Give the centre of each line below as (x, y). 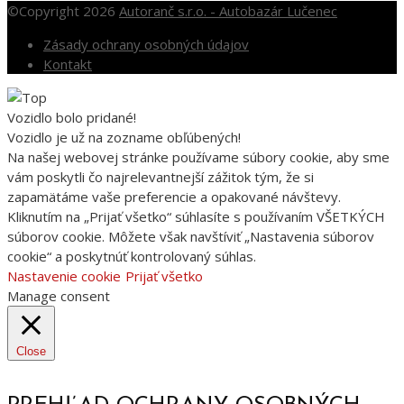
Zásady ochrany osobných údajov (146, 45)
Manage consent (59, 296)
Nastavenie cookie (64, 276)
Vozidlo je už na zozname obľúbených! (124, 138)
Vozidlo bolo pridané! (72, 118)
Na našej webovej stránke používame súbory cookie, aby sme (198, 157)
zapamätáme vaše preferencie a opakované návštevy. (174, 197)
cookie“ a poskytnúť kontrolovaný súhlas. (132, 257)
